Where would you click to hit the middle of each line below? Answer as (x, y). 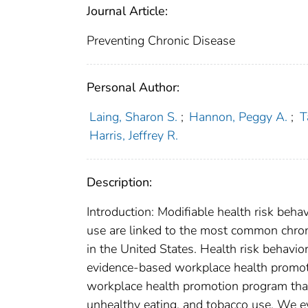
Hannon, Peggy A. (239, 117)
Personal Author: (133, 88)
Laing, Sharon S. (133, 117)
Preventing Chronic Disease (161, 41)
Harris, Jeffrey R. (133, 136)
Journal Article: (127, 11)
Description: (119, 183)
